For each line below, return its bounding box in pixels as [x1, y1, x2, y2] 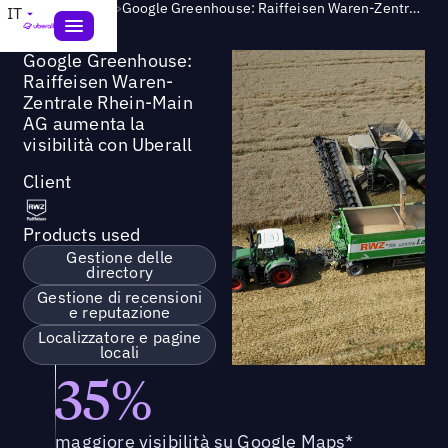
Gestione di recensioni [37, 286, 203, 307]
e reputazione [68, 301, 171, 322]
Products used [23, 222, 141, 246]
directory [86, 261, 153, 282]
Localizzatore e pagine [37, 326, 202, 347]
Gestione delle [66, 246, 173, 267]
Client [23, 169, 72, 193]
